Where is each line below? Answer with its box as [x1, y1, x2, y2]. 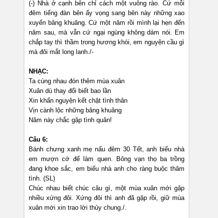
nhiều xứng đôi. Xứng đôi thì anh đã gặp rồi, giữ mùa [29, 194, 184, 202]
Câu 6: [29, 136, 48, 144]
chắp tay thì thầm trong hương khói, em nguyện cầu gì [29, 38, 184, 46]
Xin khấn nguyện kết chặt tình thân [29, 97, 127, 105]
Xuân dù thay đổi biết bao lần [29, 87, 111, 95]
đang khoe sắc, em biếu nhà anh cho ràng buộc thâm [29, 165, 184, 173]
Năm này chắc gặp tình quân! [29, 116, 112, 124]
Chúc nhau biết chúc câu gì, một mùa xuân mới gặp [29, 184, 184, 192]
